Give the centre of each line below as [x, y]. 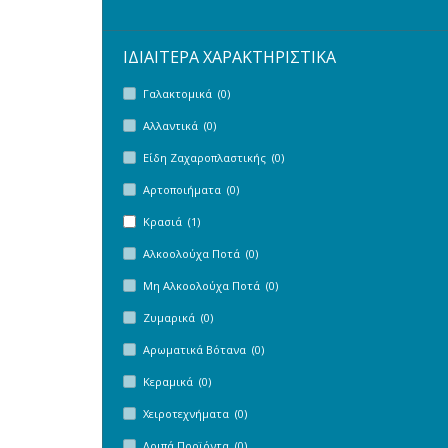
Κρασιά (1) [171, 221]
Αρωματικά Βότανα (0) [203, 349]
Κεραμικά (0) [177, 381]
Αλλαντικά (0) [179, 125]
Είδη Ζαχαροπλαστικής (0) [213, 157]
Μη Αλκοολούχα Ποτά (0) [210, 285]
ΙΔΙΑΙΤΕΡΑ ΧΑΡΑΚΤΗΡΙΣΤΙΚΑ [229, 57]
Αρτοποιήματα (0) [191, 189]
